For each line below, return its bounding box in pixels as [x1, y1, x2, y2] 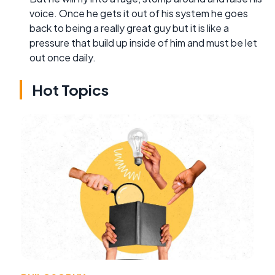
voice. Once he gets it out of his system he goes [29, 6, 248, 20]
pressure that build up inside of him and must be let [29, 36, 257, 49]
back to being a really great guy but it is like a [29, 21, 229, 34]
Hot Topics [32, 80, 109, 99]
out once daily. [29, 50, 96, 64]
